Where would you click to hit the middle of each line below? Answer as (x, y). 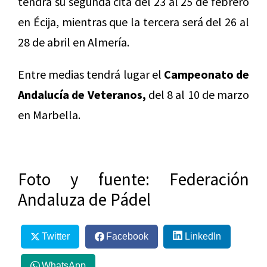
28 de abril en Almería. (74, 42)
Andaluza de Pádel (84, 199)
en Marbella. (49, 114)
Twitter (55, 236)
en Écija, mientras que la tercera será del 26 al (133, 21)
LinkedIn (203, 236)
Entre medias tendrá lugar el (91, 74)
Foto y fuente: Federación (133, 179)
